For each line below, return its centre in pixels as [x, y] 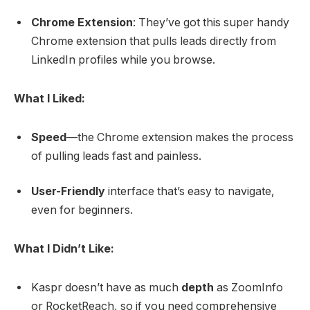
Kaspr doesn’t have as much [106, 287]
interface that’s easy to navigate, [190, 192]
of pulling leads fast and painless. [116, 156]
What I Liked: [49, 99]
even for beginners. [82, 210]
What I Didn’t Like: [64, 248]
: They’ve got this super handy [211, 23]
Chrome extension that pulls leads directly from [154, 42]
